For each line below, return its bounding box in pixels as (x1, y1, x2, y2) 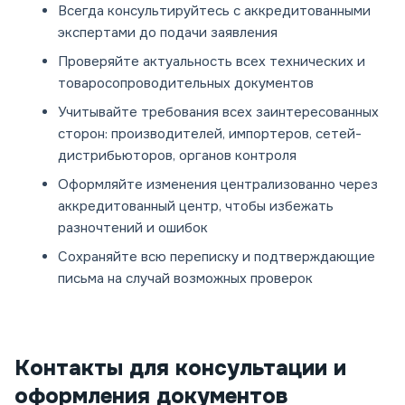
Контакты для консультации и (14, 354, 346, 382)
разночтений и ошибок (58, 219, 208, 238)
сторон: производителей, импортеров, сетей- (58, 125, 362, 144)
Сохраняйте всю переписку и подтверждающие (58, 248, 375, 267)
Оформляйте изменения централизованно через (58, 175, 378, 194)
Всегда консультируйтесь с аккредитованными (58, 2, 371, 21)
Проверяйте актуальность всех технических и (58, 52, 365, 71)
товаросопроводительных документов (58, 74, 314, 93)
